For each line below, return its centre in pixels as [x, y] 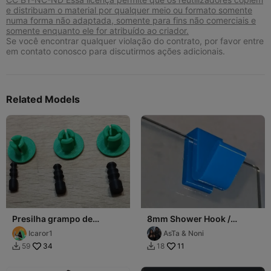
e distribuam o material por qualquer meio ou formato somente [129, 10]
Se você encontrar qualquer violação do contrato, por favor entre [135, 41]
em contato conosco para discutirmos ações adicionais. [116, 51]
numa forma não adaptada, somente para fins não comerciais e [131, 20]
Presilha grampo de [52, 218]
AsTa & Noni [184, 233]
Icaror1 [41, 233]
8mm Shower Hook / [189, 218]
